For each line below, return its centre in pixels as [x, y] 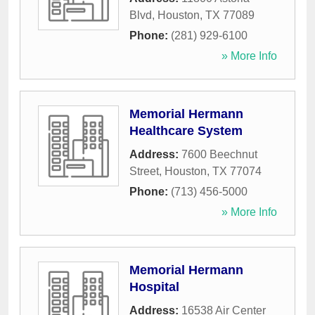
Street [144, 172]
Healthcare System [186, 131]
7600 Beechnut [219, 155]
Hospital [154, 287]
